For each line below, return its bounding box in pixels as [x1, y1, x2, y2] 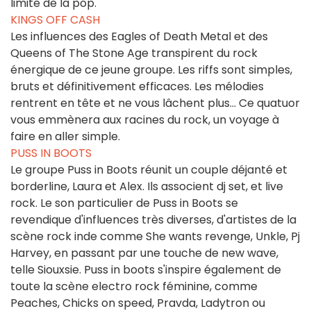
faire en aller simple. [10, 128, 120, 145]
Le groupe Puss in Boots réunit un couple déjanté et [10, 162, 287, 178]
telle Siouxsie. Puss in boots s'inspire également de [10, 262, 281, 278]
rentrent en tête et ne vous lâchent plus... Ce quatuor [10, 95, 300, 112]
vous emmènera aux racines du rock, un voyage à [10, 112, 279, 128]
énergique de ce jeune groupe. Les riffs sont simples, [10, 62, 292, 78]
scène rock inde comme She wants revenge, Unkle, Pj [10, 228, 300, 245]
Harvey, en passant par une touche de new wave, [10, 245, 278, 262]
